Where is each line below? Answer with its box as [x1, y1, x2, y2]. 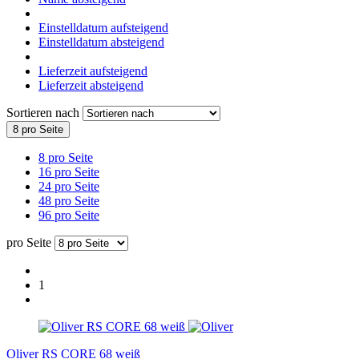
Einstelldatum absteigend [38, 34, 164, 49]
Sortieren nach [6, 105, 83, 119]
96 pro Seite [38, 208, 99, 222]
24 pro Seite [38, 179, 99, 193]
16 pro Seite [38, 164, 99, 179]
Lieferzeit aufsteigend [38, 63, 147, 78]
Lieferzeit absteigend [38, 78, 143, 92]
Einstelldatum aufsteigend [38, 20, 168, 34]
